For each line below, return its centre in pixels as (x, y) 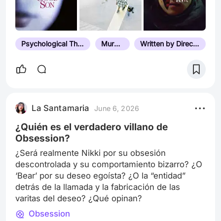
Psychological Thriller (80, 43)
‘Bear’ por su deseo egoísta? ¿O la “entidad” (101, 175)
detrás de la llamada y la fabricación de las (98, 187)
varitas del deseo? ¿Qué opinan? (79, 198)
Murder (117, 43)
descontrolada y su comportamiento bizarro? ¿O (109, 164)
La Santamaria (61, 108)
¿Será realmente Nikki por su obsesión (91, 153)
